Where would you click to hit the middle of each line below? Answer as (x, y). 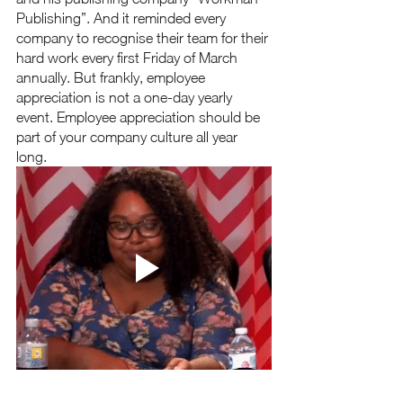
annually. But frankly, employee (112, 77)
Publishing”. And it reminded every (123, 18)
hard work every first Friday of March (129, 58)
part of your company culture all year (129, 137)
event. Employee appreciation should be (140, 117)
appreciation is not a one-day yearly (126, 97)
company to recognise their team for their (144, 38)
